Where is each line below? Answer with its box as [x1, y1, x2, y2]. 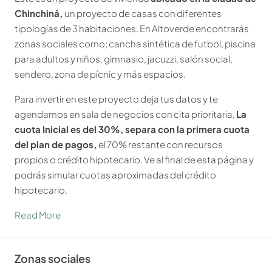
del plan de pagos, [15, 138, 98, 151]
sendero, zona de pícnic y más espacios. [15, 68, 186, 80]
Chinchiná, [15, 7, 64, 19]
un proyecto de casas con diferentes [64, 7, 222, 19]
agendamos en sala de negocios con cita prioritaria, [15, 108, 236, 120]
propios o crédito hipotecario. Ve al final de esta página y [15, 154, 254, 166]
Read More [15, 209, 61, 221]
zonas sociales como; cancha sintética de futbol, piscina [15, 38, 256, 50]
